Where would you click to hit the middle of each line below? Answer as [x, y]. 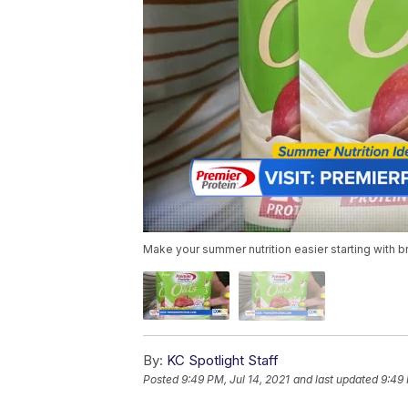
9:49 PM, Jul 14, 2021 [235, 379]
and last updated [336, 379]
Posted [162, 379]
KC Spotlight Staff [223, 360]
